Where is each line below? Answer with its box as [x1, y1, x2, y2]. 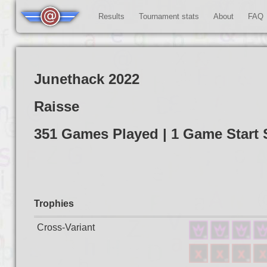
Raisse [33, 98, 79, 114]
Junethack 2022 [33, 71, 139, 87]
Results [98, 12, 125, 21]
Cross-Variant [36, 222, 95, 232]
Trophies [33, 198, 74, 209]
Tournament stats [138, 12, 199, 21]
